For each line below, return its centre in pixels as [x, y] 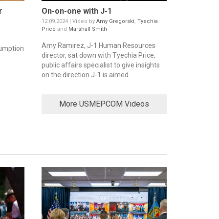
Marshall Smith [88, 29]
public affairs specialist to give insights [100, 65]
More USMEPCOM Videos [104, 104]
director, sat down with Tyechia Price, [98, 55]
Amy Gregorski [115, 21]
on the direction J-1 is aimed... [87, 75]
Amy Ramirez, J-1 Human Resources [98, 45]
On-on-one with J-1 [77, 11]
